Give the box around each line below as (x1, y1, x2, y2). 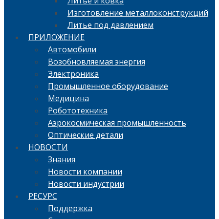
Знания (48, 154, 75, 165)
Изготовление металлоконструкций (67, 7, 208, 19)
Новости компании (48, 166, 122, 177)
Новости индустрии (48, 178, 124, 190)
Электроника (48, 68, 99, 80)
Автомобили (48, 44, 96, 55)
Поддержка (48, 203, 92, 214)
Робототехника (48, 105, 108, 116)
